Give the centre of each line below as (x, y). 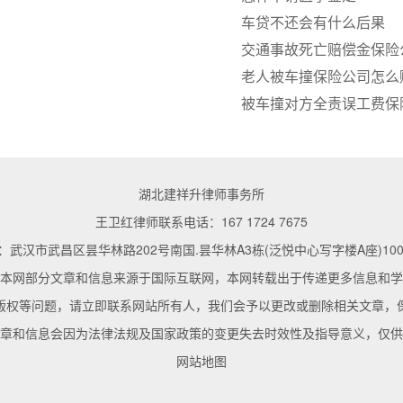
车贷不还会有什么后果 (313, 22)
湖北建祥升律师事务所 (201, 193)
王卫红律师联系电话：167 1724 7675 (201, 221)
